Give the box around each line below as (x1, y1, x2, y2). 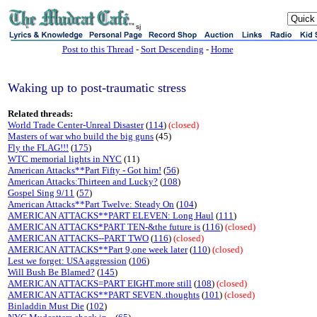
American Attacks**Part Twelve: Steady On (8, 199, 174, 209)
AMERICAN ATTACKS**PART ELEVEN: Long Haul (8, 210, 214, 221)
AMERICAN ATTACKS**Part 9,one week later (8, 244, 188, 255)
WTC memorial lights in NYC (8, 154, 122, 164)
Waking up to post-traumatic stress (8, 81, 186, 95)
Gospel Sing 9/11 (8, 188, 74, 198)
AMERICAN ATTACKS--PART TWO (8, 233, 149, 243)
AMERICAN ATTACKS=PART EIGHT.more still (8, 278, 192, 289)
